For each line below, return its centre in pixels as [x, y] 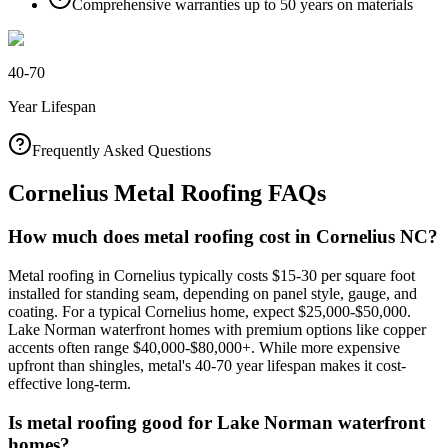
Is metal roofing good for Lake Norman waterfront [216, 422]
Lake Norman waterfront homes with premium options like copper [217, 330]
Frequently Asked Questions [121, 150]
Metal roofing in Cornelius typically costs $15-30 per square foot [211, 276]
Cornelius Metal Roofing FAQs [167, 192]
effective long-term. [69, 384]
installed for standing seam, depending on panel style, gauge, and [212, 294]
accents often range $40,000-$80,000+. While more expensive [204, 348]
